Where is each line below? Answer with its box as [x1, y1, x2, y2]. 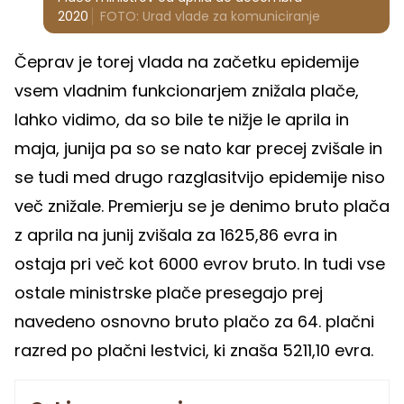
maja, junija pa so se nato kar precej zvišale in [14, 137, 382, 161]
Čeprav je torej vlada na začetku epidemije [14, 50, 359, 74]
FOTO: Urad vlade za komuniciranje [100, 7, 320, 26]
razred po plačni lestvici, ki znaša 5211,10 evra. [14, 339, 378, 363]
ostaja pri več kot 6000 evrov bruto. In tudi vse [14, 252, 385, 276]
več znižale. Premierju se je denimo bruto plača [14, 195, 390, 218]
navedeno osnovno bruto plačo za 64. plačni [14, 310, 374, 334]
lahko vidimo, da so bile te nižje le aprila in [14, 108, 349, 132]
